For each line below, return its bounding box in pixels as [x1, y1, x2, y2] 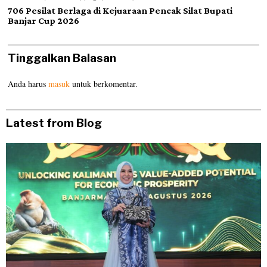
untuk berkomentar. [70, 78, 138, 90]
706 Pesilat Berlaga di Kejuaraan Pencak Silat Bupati [8, 5, 233, 16]
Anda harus [8, 78, 49, 90]
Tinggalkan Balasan [8, 51, 117, 66]
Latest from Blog [6, 116, 102, 131]
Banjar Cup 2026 [8, 15, 80, 26]
